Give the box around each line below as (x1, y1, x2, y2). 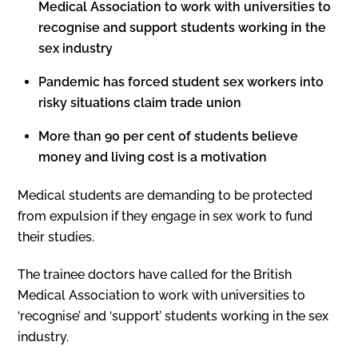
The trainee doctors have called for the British (18, 266, 292, 282)
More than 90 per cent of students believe (38, 128, 298, 144)
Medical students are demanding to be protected (18, 188, 313, 204)
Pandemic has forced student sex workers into (38, 74, 324, 89)
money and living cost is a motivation (38, 149, 267, 165)
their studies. (18, 229, 95, 245)
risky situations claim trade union (38, 94, 245, 110)
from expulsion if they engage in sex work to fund (18, 209, 313, 225)
